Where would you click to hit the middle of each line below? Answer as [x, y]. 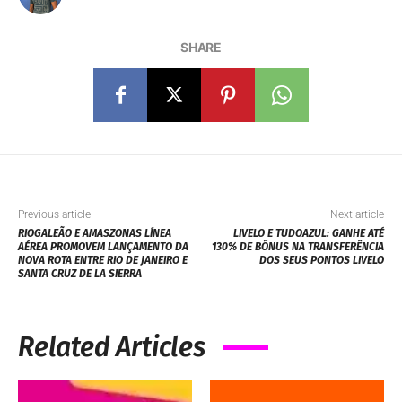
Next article [357, 215]
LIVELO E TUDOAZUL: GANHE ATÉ [308, 234]
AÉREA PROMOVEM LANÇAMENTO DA [103, 247]
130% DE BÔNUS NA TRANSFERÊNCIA [297, 247]
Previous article [54, 215]
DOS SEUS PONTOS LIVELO [321, 261]
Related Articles [112, 348]
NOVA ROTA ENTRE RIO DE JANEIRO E [103, 261]
